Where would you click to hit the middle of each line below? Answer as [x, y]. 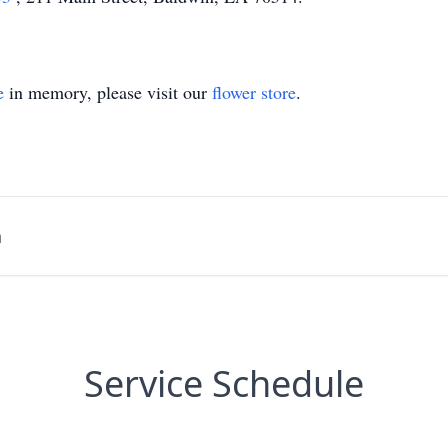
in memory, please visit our [108, 92]
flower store [254, 92]
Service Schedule [224, 383]
